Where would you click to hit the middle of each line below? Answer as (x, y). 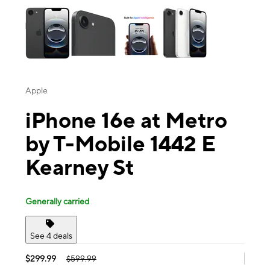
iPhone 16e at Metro (126, 120)
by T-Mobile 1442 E (121, 144)
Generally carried (57, 201)
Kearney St (80, 167)
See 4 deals (51, 235)
